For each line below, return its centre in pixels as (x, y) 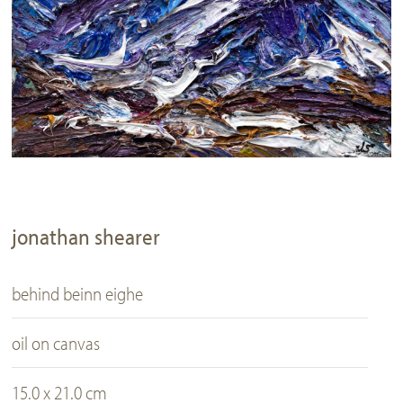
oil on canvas (56, 343)
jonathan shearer (86, 237)
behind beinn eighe (78, 294)
